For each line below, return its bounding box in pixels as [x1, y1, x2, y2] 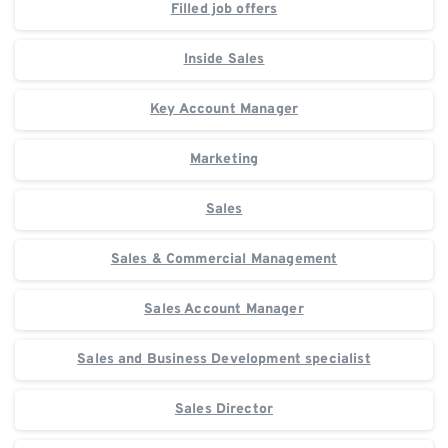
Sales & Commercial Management [110, 251, 338, 269]
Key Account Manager [149, 101, 299, 119]
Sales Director [174, 401, 274, 419]
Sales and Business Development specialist [77, 351, 371, 369]
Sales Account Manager [144, 301, 304, 319]
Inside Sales [183, 51, 265, 69]
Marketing [189, 151, 259, 169]
